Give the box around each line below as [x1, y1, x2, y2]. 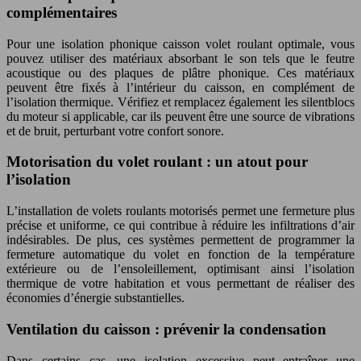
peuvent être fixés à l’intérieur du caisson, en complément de [6, 80, 355, 94]
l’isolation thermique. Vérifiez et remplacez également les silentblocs [6, 94, 355, 109]
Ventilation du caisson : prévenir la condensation [6, 320, 326, 338]
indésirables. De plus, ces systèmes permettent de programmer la [6, 233, 355, 247]
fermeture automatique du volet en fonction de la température [6, 247, 355, 262]
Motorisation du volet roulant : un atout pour [6, 153, 308, 171]
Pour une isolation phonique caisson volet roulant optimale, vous [6, 36, 355, 51]
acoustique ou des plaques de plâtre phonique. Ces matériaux [6, 65, 355, 80]
